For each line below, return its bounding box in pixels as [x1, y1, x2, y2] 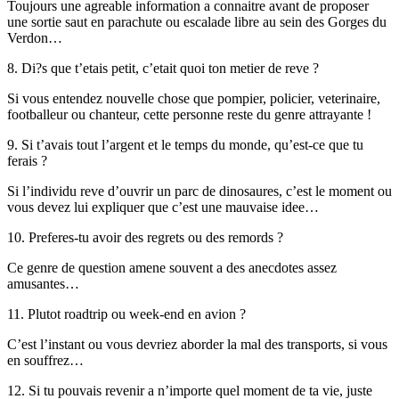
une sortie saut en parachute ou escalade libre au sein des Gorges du [7, 13, 387, 29]
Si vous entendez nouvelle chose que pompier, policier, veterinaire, [7, 90, 380, 106]
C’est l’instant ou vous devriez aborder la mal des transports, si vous [7, 336, 387, 352]
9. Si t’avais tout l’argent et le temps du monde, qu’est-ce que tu [7, 136, 363, 152]
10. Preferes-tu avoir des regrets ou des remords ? [7, 229, 283, 245]
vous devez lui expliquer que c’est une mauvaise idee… [7, 199, 319, 215]
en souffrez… [7, 352, 84, 368]
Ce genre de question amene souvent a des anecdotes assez [7, 259, 337, 275]
